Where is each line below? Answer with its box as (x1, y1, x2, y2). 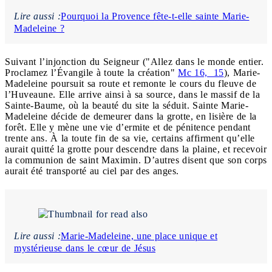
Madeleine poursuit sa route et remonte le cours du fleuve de (5, 78, 256, 89)
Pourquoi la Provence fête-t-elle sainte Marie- (61, 10, 250, 21)
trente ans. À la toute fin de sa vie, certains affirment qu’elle (5, 132, 255, 143)
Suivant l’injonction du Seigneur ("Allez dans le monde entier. (5, 56, 263, 67)
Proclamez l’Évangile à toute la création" (5, 67, 178, 78)
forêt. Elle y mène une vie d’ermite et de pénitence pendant (5, 121, 251, 132)
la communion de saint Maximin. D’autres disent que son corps (5, 154, 267, 165)
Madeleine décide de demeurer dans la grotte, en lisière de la (5, 110, 257, 121)
